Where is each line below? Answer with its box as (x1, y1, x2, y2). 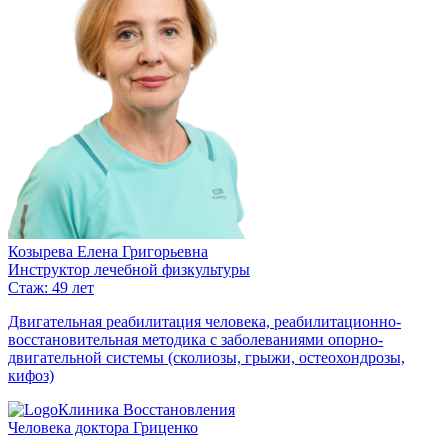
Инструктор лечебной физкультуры (8, 260, 250, 278)
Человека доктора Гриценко (8, 418, 198, 436)
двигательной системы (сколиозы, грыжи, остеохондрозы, (8, 348, 405, 366)
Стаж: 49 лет (8, 278, 94, 296)
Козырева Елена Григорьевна (8, 242, 208, 260)
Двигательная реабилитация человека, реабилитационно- (8, 312, 401, 330)
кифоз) (8, 366, 54, 384)
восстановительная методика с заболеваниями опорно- (8, 330, 383, 348)
